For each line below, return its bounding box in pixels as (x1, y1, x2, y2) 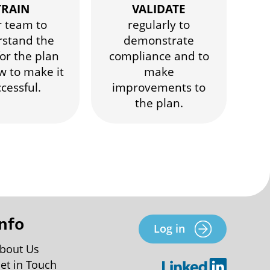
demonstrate (124, 33, 195, 48)
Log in (153, 221, 185, 236)
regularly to (128, 17, 190, 33)
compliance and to (108, 48, 209, 64)
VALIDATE (132, 1, 186, 17)
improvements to (112, 80, 206, 95)
